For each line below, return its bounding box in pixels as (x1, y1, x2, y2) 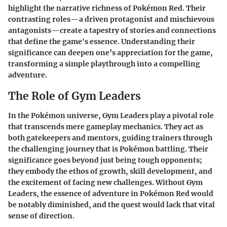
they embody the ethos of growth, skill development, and (8, 166, 212, 176)
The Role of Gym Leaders (8, 89, 141, 103)
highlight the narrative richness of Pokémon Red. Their (8, 4, 206, 13)
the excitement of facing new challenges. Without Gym (8, 177, 203, 187)
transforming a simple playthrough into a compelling (8, 59, 200, 69)
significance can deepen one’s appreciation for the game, (8, 48, 213, 58)
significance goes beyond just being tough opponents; (8, 155, 202, 165)
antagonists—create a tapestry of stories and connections (8, 26, 216, 35)
